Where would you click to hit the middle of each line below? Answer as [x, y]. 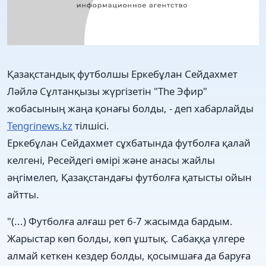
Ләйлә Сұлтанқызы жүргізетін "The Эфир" [107, 91]
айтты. [23, 194]
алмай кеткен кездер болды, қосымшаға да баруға [129, 255]
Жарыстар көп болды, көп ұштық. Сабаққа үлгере [126, 238]
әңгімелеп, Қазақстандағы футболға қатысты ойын [129, 177]
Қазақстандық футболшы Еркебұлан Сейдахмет [122, 74]
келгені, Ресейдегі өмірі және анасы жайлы [111, 160]
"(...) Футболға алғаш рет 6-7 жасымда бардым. [120, 221]
